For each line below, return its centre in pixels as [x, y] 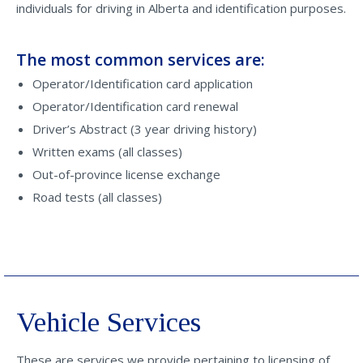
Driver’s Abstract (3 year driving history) [145, 129]
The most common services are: [141, 60]
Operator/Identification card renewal [135, 106]
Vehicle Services [109, 322]
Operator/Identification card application [143, 83]
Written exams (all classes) [107, 152]
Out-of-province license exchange [126, 174]
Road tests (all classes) [97, 197]
